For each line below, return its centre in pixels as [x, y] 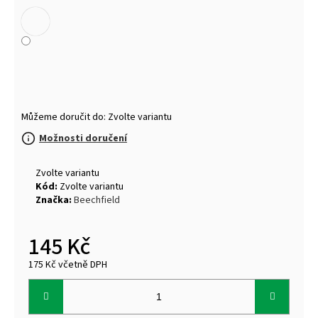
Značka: [55, 200]
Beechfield [97, 200]
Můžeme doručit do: [64, 117]
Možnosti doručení [83, 138]
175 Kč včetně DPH [68, 264]
